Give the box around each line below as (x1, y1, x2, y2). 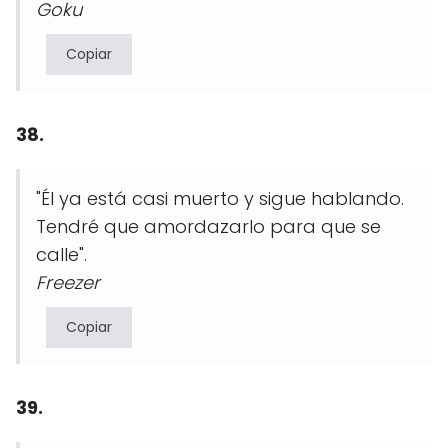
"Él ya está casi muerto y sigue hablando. (36, 186, 404, 212)
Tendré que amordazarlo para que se (36, 214, 381, 240)
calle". (36, 242, 87, 268)
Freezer (36, 270, 100, 296)
